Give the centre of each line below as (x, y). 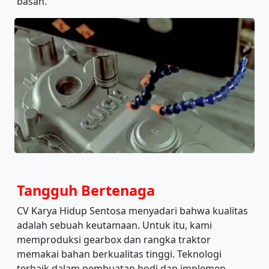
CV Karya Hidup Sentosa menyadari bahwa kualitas (132, 211)
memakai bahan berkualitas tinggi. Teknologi (119, 254)
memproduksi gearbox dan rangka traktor (114, 240)
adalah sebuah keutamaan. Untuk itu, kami (114, 225)
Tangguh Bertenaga (86, 191)
